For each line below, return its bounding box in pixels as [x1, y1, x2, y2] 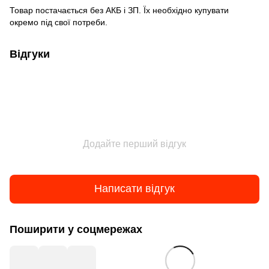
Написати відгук [94, 183, 175, 195]
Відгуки [10, 47, 50, 60]
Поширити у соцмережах [10, 223, 142, 235]
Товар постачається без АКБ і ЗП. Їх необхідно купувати [10, 5, 229, 15]
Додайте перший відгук [83, 138, 186, 149]
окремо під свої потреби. [10, 17, 107, 27]
